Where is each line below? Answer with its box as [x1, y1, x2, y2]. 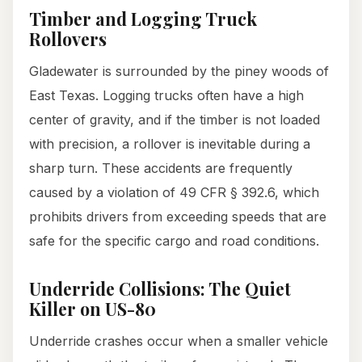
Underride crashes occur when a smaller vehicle [29, 333, 328, 350]
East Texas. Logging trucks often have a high [29, 87, 304, 104]
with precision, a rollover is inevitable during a [29, 136, 310, 153]
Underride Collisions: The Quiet [29, 277, 291, 301]
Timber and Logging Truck [29, 7, 257, 31]
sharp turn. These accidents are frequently [29, 160, 293, 177]
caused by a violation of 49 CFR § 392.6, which [29, 184, 319, 201]
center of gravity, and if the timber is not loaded [29, 112, 320, 128]
